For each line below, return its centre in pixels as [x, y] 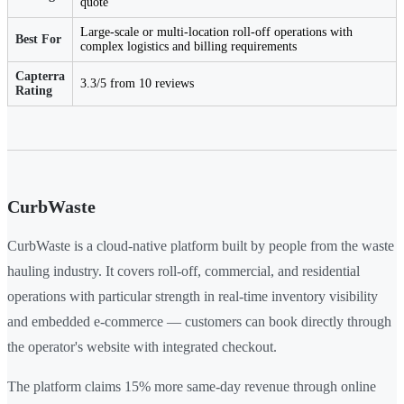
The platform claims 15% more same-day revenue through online [192, 387]
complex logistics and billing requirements [188, 47]
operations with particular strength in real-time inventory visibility [193, 297]
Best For [38, 40]
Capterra [40, 77]
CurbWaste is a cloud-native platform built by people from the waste [201, 246]
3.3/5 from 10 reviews [137, 84]
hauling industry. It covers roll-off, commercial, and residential [184, 271]
